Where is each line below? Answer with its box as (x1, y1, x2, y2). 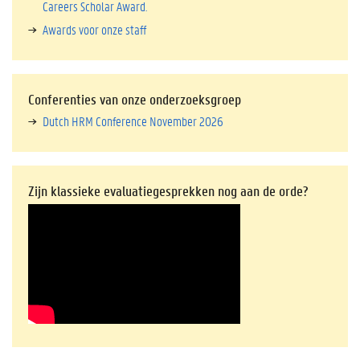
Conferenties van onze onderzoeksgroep (28, 90, 241, 108)
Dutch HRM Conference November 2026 (43, 112, 223, 129)
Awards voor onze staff (43, 21, 146, 38)
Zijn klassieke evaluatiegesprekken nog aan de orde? (28, 182, 309, 200)
